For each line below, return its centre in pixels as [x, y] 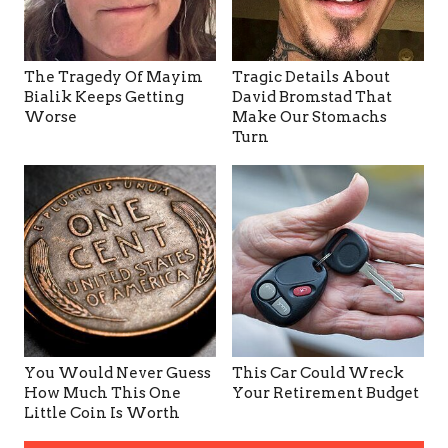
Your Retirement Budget [325, 392]
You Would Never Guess [117, 372]
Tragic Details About [311, 76]
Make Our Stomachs [309, 116]
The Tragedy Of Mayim [113, 76]
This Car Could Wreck [318, 372]
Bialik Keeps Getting [104, 96]
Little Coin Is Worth [102, 412]
